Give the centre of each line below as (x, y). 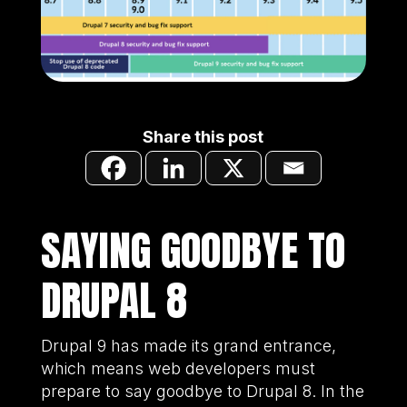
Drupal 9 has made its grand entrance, (188, 346)
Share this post (203, 137)
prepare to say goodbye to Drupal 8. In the (202, 392)
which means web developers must (178, 369)
